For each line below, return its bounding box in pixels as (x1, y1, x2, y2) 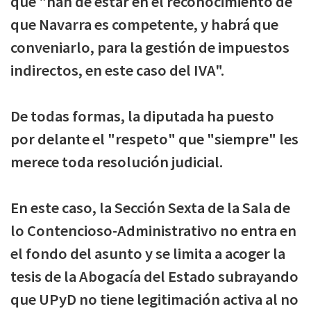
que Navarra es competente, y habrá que (10, 14, 278, 34)
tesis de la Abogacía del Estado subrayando (10, 266, 299, 286)
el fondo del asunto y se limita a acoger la (10, 243, 285, 263)
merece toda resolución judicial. (10, 151, 223, 171)
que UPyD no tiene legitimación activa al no (10, 289, 299, 309)
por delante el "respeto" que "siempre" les (10, 128, 299, 149)
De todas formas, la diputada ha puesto (10, 106, 274, 126)
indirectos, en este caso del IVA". (10, 60, 224, 80)
